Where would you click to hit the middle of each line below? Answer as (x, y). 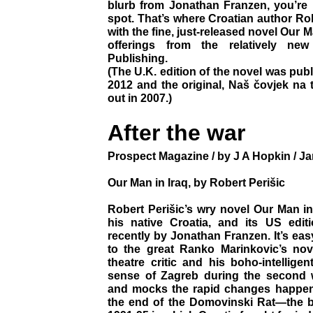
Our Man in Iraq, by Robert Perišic (196, 182)
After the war (176, 133)
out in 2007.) (140, 98)
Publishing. (138, 58)
